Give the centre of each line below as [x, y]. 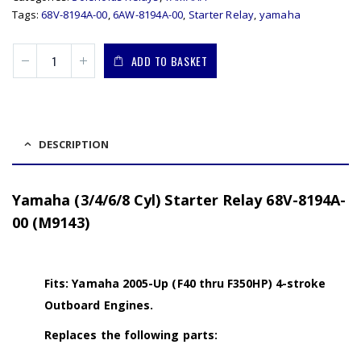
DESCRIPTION [74, 144]
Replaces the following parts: [131, 334]
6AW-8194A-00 [148, 14]
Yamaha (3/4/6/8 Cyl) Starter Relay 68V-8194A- [179, 199]
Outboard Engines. [99, 305]
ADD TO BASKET [169, 60]
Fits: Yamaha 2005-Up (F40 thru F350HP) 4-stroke [185, 283]
